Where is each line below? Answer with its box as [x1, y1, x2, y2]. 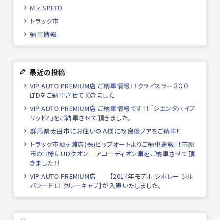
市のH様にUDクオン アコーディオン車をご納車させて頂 [29, 149, 195, 159]
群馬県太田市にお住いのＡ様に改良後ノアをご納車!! [30, 126, 180, 136]
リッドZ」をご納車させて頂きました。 [29, 113, 132, 123]
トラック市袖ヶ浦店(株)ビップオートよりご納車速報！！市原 [30, 139, 195, 149]
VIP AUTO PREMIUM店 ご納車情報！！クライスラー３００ [30, 81, 189, 91]
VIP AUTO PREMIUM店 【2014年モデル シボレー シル [30, 171, 194, 181]
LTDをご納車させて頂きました [29, 90, 115, 100]
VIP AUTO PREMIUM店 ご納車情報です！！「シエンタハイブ [30, 104, 195, 113]
